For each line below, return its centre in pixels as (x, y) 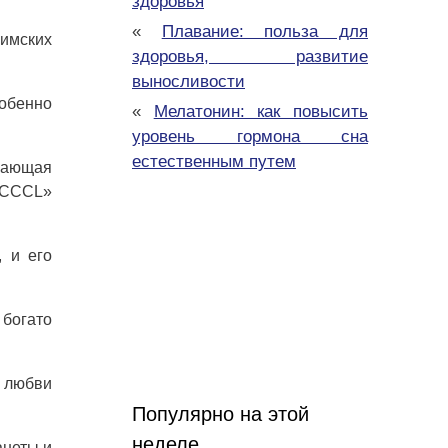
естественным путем (214, 162)
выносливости (188, 82)
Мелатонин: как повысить (261, 112)
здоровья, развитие (250, 57)
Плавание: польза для (265, 32)
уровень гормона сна (250, 137)
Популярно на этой (220, 414)
